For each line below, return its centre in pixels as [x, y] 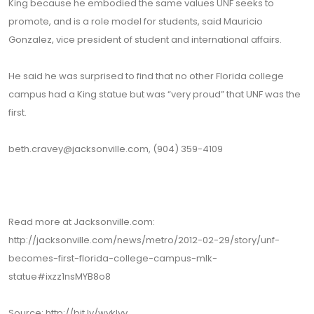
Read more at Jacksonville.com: [82, 222]
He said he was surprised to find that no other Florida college [146, 76]
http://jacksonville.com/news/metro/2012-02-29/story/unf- [144, 240]
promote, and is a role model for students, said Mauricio [136, 21]
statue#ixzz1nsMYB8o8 [60, 277]
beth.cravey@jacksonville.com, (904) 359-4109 [116, 149]
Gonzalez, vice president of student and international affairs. [145, 40]
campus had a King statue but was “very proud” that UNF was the [155, 94]
